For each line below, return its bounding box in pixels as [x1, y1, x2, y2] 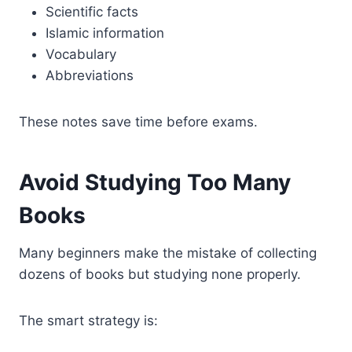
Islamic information [46, 24, 164, 41]
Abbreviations [46, 67, 134, 83]
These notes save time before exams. [19, 113, 258, 130]
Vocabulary [46, 46, 116, 62]
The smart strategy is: [19, 312, 158, 328]
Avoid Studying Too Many [19, 168, 291, 196]
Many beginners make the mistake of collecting [19, 244, 317, 261]
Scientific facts [46, 3, 138, 20]
